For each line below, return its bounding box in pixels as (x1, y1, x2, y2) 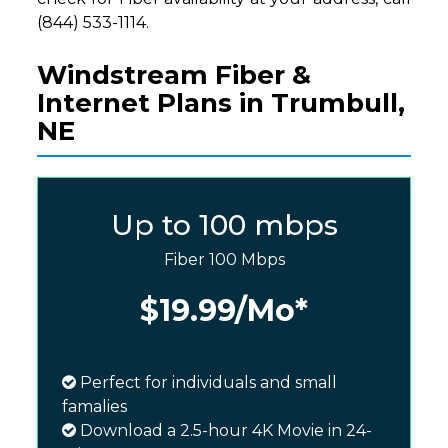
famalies (62, 397, 128, 417)
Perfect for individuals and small (76, 373, 338, 393)
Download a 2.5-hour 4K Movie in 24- (76, 421, 373, 441)
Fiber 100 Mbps (163, 250, 285, 270)
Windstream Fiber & (37, 59, 312, 92)
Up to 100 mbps (110, 208, 338, 243)
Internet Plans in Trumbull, (37, 87, 406, 120)
